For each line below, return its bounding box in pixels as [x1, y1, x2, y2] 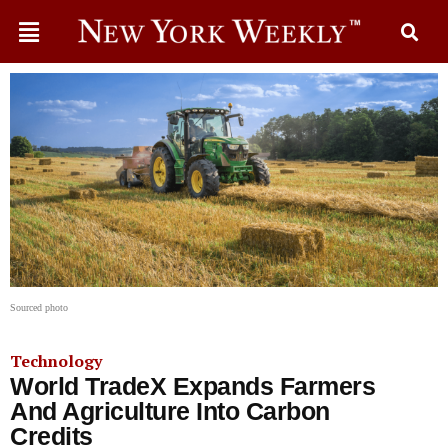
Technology [10, 350, 102, 372]
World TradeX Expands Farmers [10, 372, 375, 400]
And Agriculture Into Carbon [10, 397, 330, 425]
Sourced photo [10, 302, 68, 313]
